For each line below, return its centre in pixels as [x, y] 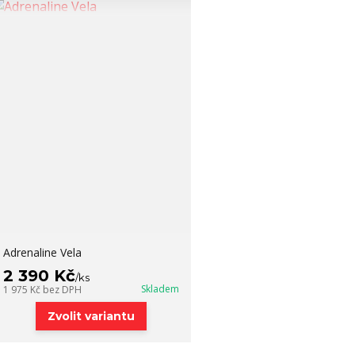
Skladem [160, 289]
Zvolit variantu [91, 316]
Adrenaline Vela [42, 252]
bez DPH [62, 290]
